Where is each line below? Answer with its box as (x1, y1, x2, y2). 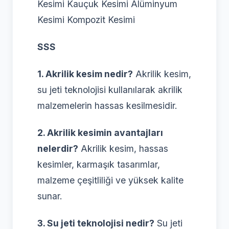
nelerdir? (37, 143, 78, 154)
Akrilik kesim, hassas (78, 143, 168, 154)
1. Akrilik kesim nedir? (37, 68, 133, 80)
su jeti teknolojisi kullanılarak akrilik (37, 84, 182, 96)
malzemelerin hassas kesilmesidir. (37, 100, 177, 111)
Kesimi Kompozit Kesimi (37, 14, 135, 26)
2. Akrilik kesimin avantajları (37, 127, 163, 139)
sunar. (37, 191, 62, 202)
